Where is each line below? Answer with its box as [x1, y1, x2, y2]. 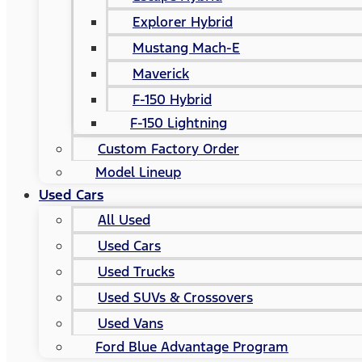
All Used [98, 211, 150, 229]
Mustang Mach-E [133, 39, 240, 57]
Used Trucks [98, 263, 175, 280]
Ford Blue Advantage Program [95, 338, 288, 356]
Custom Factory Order [98, 140, 239, 158]
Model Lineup [95, 163, 181, 181]
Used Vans [98, 314, 163, 332]
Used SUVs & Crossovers [98, 288, 253, 306]
